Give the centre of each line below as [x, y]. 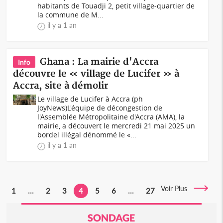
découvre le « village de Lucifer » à [96, 74]
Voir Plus [177, 188]
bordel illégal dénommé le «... [87, 135]
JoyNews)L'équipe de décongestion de [100, 108]
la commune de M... [71, 15]
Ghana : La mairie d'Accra [99, 62]
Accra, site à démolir [61, 86]
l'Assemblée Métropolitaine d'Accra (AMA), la [111, 117]
